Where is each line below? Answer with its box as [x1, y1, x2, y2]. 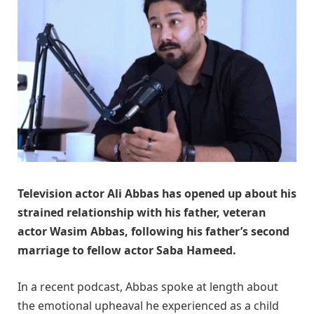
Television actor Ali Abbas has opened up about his [18, 186, 296, 202]
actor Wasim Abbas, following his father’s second [18, 224, 289, 240]
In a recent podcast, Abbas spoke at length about [18, 278, 278, 294]
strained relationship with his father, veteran [18, 205, 266, 221]
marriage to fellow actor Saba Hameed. [18, 243, 236, 259]
